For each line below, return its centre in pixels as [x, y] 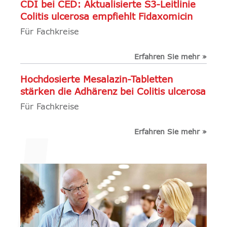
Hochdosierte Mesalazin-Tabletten [97, 80]
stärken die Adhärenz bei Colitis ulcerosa [113, 92]
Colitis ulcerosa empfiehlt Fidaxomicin [106, 17]
